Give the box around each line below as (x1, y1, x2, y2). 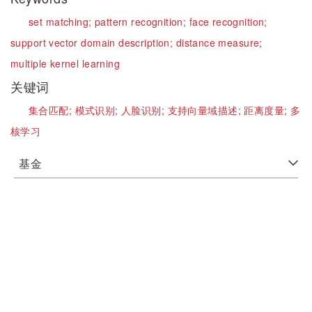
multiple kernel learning (10, 56, 120, 70)
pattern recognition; (94, 15, 189, 29)
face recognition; (189, 15, 267, 29)
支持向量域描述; (167, 103, 244, 117)
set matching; (29, 15, 95, 29)
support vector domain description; (10, 36, 176, 49)
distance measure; (175, 36, 263, 49)
